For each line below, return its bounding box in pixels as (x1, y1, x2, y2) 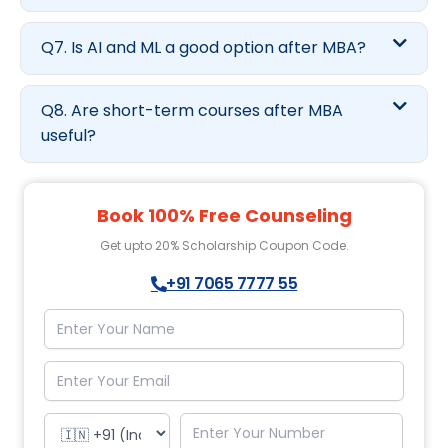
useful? (41, 124, 96, 148)
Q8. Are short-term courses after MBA (41, 99, 343, 123)
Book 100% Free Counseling (96, 203, 352, 229)
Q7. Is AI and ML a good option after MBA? (41, 36, 366, 60)
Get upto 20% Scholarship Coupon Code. (99, 237, 349, 255)
